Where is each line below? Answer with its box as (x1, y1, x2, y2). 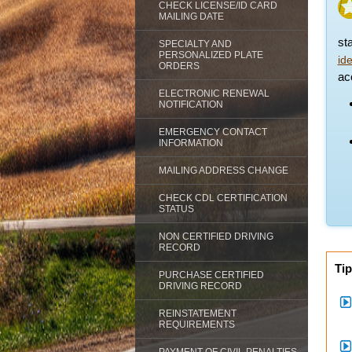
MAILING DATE (159, 11, 224, 22)
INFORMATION (159, 137, 223, 148)
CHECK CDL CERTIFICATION (159, 192, 288, 203)
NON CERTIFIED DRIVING (159, 231, 273, 242)
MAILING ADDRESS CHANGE (159, 165, 288, 176)
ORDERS (159, 60, 200, 71)
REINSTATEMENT (159, 308, 236, 319)
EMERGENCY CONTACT (159, 126, 267, 137)
